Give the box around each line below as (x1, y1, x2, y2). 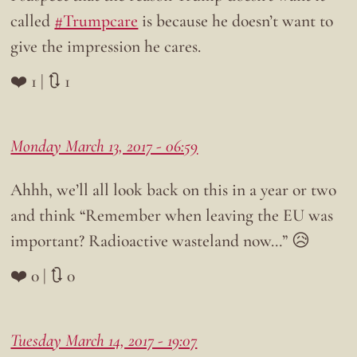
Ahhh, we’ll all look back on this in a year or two (10, 178, 337, 200)
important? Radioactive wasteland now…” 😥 (10, 229, 311, 251)
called (10, 10, 55, 31)
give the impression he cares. (10, 35, 202, 57)
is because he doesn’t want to (138, 10, 334, 31)
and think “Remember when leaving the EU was (10, 204, 334, 226)
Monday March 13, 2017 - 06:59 (10, 135, 198, 156)
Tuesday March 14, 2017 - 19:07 (10, 329, 198, 351)
